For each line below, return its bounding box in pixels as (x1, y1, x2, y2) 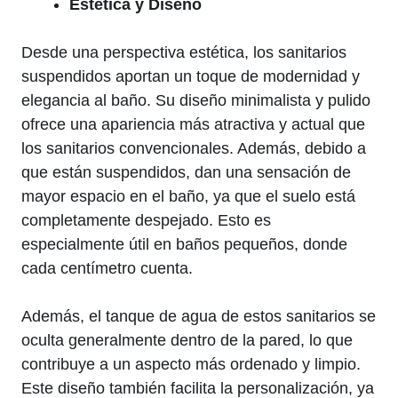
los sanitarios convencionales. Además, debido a (21, 139, 366, 158)
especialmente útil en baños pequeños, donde (21, 235, 347, 254)
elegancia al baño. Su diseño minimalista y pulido (21, 92, 370, 110)
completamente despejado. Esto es (21, 211, 271, 230)
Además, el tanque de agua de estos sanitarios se (21, 307, 376, 326)
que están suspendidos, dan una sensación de (21, 163, 351, 182)
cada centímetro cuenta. (21, 259, 193, 278)
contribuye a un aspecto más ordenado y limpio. (21, 355, 361, 374)
